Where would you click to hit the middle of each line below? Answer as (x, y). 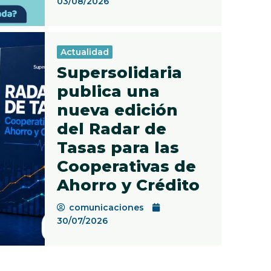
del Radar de (111, 129)
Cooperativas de (126, 166)
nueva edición (117, 110)
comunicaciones (106, 207)
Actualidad (84, 52)
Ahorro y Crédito (128, 185)
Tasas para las (118, 148)
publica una (108, 91)
